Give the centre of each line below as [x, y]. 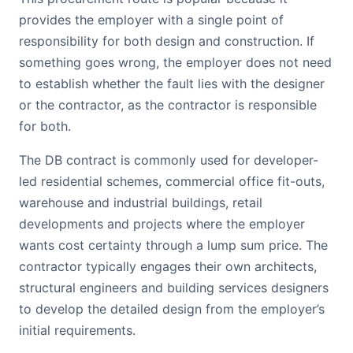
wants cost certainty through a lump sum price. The [173, 245]
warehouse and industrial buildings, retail [141, 203]
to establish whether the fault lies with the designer [172, 84]
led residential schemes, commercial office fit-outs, [172, 181]
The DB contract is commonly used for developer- [169, 160]
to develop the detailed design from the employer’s [172, 309]
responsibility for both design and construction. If [167, 41]
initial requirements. [77, 330]
